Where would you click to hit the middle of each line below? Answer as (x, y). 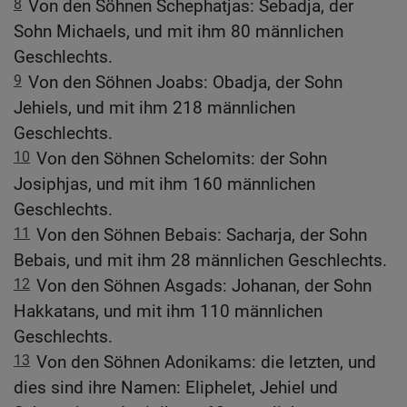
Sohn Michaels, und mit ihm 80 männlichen (179, 32)
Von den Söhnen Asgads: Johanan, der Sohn (204, 286)
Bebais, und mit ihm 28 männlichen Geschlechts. (200, 261)
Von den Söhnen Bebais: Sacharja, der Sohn (202, 235)
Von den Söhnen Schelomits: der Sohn (182, 159)
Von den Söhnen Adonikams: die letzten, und (206, 362)
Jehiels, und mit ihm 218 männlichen (154, 108)
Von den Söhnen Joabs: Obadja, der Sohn (185, 83)
